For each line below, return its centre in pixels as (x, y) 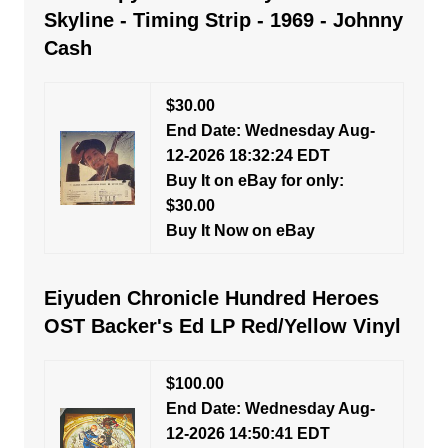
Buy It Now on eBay (240, 230)
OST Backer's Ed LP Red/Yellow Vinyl (222, 326)
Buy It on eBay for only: (254, 180)
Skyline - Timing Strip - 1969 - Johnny (223, 20)
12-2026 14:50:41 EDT (247, 433)
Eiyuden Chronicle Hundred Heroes (211, 298)
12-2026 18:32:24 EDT (247, 155)
